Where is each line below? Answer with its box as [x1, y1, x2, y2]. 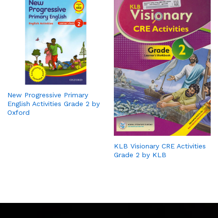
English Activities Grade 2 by [7, 100, 100, 108]
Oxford [7, 109, 30, 117]
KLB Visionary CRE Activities [114, 142, 206, 150]
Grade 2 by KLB [114, 151, 166, 159]
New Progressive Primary [7, 91, 88, 99]
